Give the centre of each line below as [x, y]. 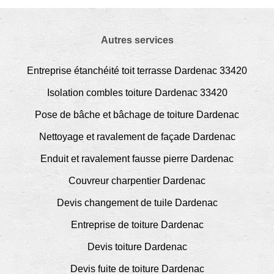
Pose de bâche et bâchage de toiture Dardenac [137, 114]
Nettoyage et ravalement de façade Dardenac [137, 136]
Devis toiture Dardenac [137, 246]
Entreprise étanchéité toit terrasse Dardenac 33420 [137, 70]
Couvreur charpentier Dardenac [137, 180]
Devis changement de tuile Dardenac [137, 202]
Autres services [137, 40]
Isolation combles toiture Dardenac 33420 [137, 92]
